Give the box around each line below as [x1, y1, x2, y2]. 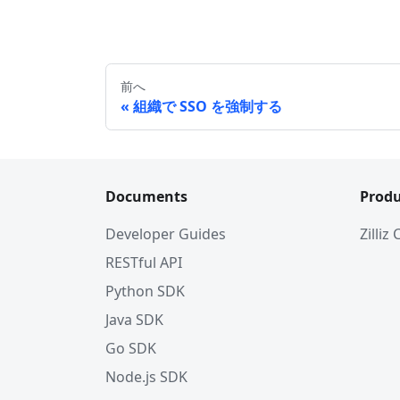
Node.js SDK [105, 367, 187, 387]
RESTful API [105, 253, 182, 272]
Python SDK [105, 281, 185, 301]
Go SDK [105, 338, 156, 358]
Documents [105, 187, 187, 206]
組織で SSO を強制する [133, 96, 282, 116]
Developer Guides [105, 224, 226, 244]
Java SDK [105, 310, 163, 329]
